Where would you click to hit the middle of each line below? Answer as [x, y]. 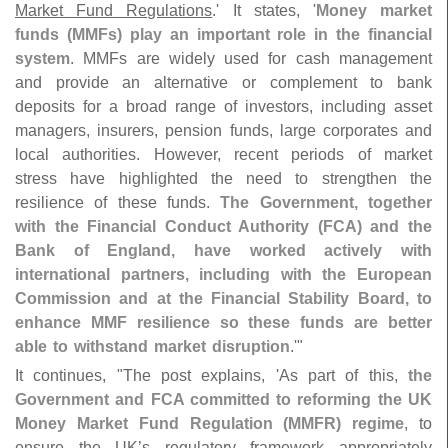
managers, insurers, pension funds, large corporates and [223, 130]
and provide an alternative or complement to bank [223, 82]
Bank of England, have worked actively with [223, 250]
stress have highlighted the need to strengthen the [223, 178]
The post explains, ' [200, 375]
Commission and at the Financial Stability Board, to [223, 298]
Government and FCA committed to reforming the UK [223, 399]
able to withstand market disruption [152, 346]
